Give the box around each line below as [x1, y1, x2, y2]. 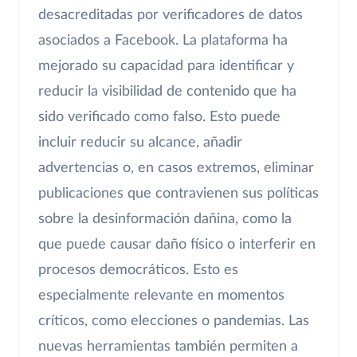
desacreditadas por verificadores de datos [38, 7, 303, 22]
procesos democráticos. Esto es [38, 262, 238, 277]
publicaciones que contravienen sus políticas [38, 186, 319, 201]
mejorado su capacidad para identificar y [38, 58, 294, 73]
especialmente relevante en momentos [38, 288, 284, 303]
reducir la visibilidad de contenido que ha [38, 84, 296, 99]
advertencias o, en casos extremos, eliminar [38, 160, 314, 175]
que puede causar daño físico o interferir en [38, 237, 316, 252]
